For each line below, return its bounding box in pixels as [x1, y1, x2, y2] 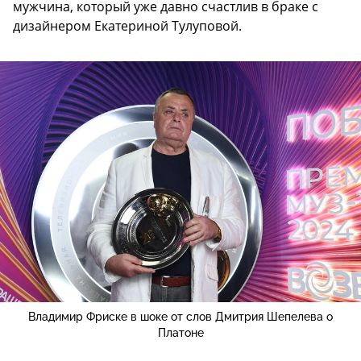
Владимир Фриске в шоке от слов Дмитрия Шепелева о [28, 309, 333, 323]
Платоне [157, 326, 204, 339]
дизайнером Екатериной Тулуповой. [13, 17, 242, 35]
